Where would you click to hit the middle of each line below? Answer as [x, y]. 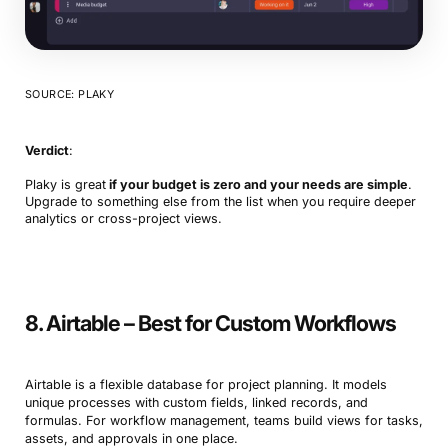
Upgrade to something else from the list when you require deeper [220, 201]
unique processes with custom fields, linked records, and [196, 402]
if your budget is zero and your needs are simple [256, 184]
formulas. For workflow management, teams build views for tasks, [223, 420]
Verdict [46, 150]
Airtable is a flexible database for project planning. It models [205, 384]
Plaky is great [65, 184]
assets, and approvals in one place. [131, 438]
